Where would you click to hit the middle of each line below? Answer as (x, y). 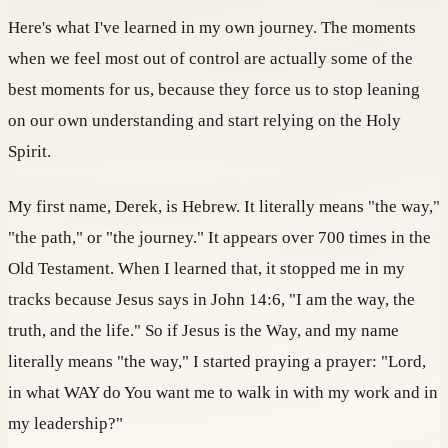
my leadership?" (65, 423)
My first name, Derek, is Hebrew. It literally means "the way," (224, 206)
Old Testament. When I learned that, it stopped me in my (206, 268)
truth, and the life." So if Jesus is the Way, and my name (203, 330)
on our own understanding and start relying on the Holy (204, 120)
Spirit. (29, 151)
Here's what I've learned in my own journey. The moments (212, 27)
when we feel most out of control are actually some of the (210, 58)
